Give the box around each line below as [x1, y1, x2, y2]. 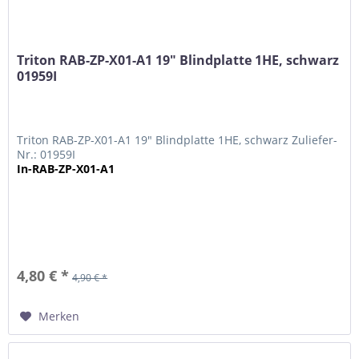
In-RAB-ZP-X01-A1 [17, 161, 115, 177]
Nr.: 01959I [17, 147, 76, 163]
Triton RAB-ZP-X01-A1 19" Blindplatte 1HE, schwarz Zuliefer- [17, 132, 338, 148]
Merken [38, 309, 80, 325]
